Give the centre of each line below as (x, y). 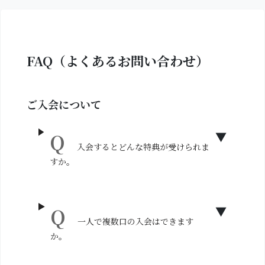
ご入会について (64, 104)
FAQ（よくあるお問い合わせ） (117, 61)
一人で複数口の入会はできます (136, 221)
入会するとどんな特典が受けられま (143, 147)
